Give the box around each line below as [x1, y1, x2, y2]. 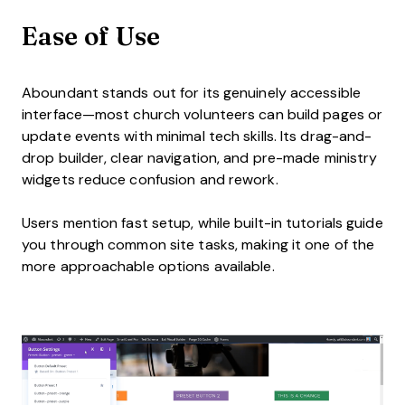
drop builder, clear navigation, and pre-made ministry [22, 149, 378, 165]
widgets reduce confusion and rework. [22, 171, 278, 187]
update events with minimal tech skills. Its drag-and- [22, 127, 372, 144]
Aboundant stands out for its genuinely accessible [22, 84, 361, 100]
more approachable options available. [22, 258, 275, 274]
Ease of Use [22, 16, 160, 54]
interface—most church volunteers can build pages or [22, 106, 383, 122]
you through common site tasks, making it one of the [22, 236, 375, 252]
